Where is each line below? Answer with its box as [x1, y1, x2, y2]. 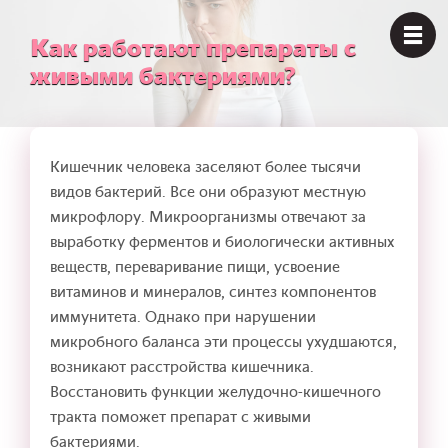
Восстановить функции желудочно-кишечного [50, 381, 381, 402]
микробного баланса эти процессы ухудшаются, [50, 331, 397, 352]
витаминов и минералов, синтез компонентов [50, 281, 376, 302]
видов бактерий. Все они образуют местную [50, 181, 366, 202]
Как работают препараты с [30, 33, 356, 64]
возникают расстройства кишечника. [50, 356, 314, 377]
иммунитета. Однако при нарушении [50, 306, 316, 327]
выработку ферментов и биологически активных [50, 231, 394, 252]
